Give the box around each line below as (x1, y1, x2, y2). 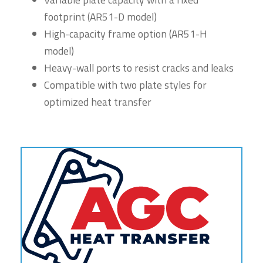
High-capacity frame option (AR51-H (44, 25, 207, 42)
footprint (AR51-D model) (44, 8, 157, 25)
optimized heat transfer (44, 93, 151, 110)
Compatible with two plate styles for (44, 76, 207, 93)
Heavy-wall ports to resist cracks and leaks (44, 59, 234, 76)
